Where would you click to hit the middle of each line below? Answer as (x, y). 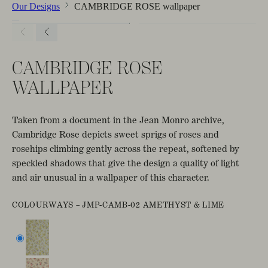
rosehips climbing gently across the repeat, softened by (126, 148)
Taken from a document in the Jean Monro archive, (118, 120)
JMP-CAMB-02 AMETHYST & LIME (153, 204)
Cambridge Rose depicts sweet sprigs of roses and (115, 134)
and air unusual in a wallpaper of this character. (111, 177)
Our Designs (36, 6)
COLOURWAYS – (47, 204)
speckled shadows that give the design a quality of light (126, 163)
